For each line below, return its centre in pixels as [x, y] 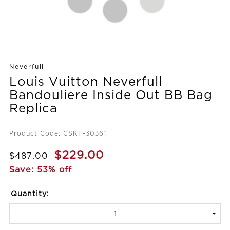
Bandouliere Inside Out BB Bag [111, 95]
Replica [33, 109]
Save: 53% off [41, 170]
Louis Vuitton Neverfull [86, 82]
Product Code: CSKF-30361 [58, 133]
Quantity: [30, 194]
